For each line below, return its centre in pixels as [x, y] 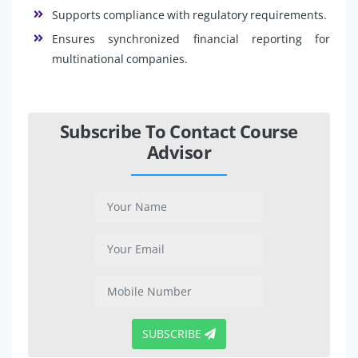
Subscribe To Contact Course [179, 131]
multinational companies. [120, 58]
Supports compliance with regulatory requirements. [189, 14]
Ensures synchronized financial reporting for [191, 38]
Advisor [179, 151]
